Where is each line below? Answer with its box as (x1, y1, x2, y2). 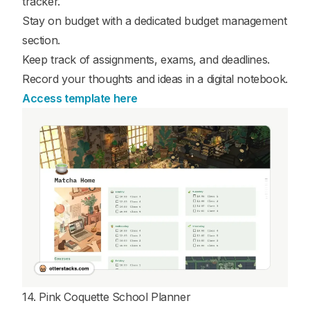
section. (22, 33, 60, 48)
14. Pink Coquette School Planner (22, 289, 191, 304)
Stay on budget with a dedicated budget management (22, 14, 287, 28)
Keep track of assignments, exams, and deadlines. (22, 53, 270, 67)
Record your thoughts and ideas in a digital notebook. (22, 72, 288, 86)
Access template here (22, 91, 138, 106)
